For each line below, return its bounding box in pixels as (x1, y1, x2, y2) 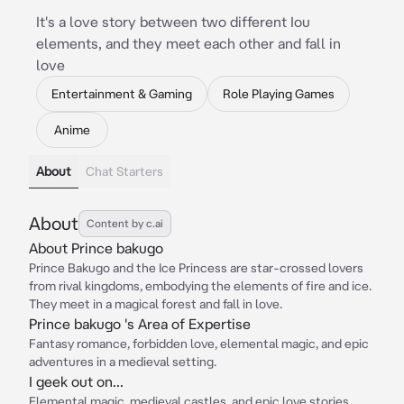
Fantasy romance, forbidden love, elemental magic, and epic (29, 336, 369, 351)
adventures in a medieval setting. (29, 354, 216, 369)
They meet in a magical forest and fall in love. (29, 297, 282, 311)
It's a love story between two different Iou (36, 14, 310, 30)
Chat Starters (86, 164, 163, 179)
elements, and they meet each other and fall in (36, 35, 341, 51)
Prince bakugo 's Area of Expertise (29, 316, 251, 332)
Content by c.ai (87, 217, 163, 229)
